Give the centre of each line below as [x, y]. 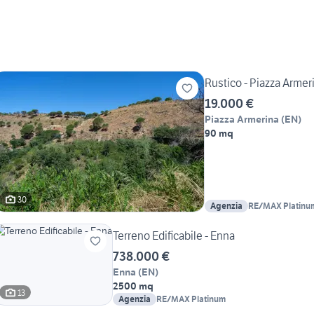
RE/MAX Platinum [191, 299]
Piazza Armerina [242, 120]
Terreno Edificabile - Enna [174, 236]
